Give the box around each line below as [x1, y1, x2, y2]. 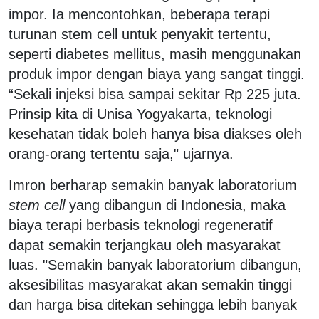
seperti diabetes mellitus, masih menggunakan [9, 46, 301, 62]
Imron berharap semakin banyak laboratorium [9, 177, 297, 193]
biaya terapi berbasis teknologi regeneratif [9, 216, 273, 233]
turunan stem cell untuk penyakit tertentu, [9, 26, 271, 42]
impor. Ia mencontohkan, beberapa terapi [9, 6, 270, 22]
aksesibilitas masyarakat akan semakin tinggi [9, 276, 292, 293]
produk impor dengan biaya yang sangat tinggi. [9, 66, 305, 82]
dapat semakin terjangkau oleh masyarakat [9, 236, 281, 253]
